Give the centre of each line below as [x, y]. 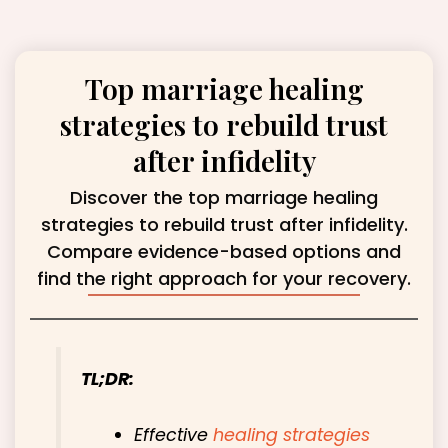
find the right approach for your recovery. [224, 279]
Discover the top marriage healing [224, 198]
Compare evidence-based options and [224, 252]
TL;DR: [108, 378]
